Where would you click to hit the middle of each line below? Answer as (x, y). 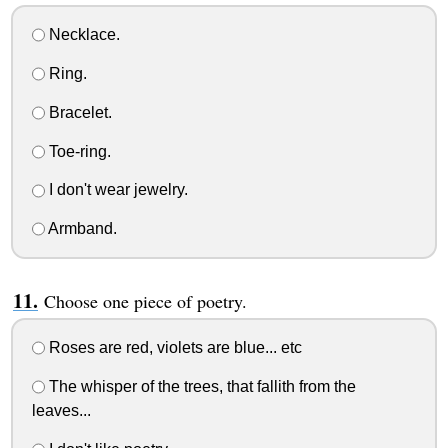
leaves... (61, 411)
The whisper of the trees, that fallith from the (200, 386)
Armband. (80, 229)
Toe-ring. (77, 151)
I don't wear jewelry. (116, 190)
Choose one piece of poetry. (145, 301)
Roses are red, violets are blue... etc (173, 347)
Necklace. (82, 35)
